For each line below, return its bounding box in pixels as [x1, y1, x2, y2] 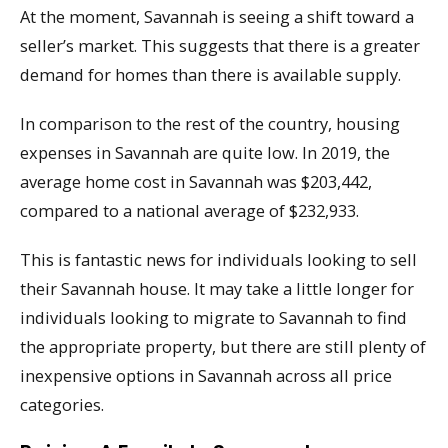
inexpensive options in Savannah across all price [20, 363, 392, 387]
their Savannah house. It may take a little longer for [20, 276, 414, 300]
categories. [20, 392, 104, 416]
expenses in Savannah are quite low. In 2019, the [20, 141, 390, 164]
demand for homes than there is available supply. [20, 63, 401, 87]
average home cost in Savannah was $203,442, [20, 170, 372, 193]
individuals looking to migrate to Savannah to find [20, 305, 407, 329]
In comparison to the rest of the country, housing [20, 112, 400, 135]
